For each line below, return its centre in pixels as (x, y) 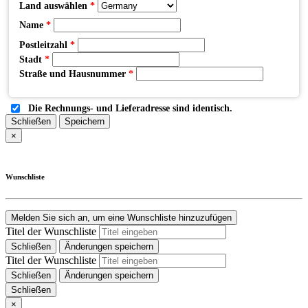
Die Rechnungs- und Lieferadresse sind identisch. (130, 109)
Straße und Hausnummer (74, 74)
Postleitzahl (45, 45)
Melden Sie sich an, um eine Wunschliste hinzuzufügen (121, 218)
